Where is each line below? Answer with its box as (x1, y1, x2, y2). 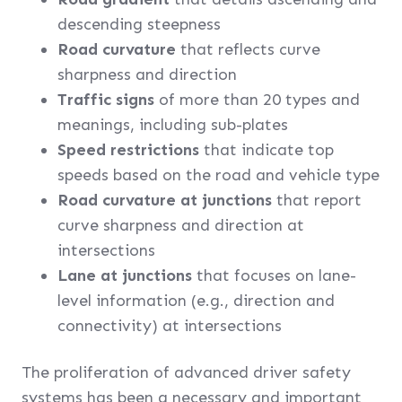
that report (272, 190, 362, 210)
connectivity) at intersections (57, 316, 282, 336)
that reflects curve (176, 39, 320, 59)
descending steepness (57, 14, 221, 34)
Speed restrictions (57, 140, 199, 160)
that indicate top (199, 140, 334, 160)
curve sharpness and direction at (57, 215, 304, 235)
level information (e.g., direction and (57, 291, 335, 310)
